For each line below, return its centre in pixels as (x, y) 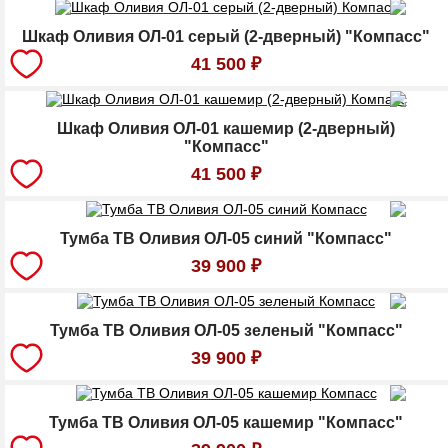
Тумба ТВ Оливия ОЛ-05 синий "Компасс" (226, 239)
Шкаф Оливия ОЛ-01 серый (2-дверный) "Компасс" (226, 37)
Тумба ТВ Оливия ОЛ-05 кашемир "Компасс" (226, 423)
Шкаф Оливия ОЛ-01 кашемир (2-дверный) (226, 129)
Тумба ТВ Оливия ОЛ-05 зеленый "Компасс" (226, 331)
